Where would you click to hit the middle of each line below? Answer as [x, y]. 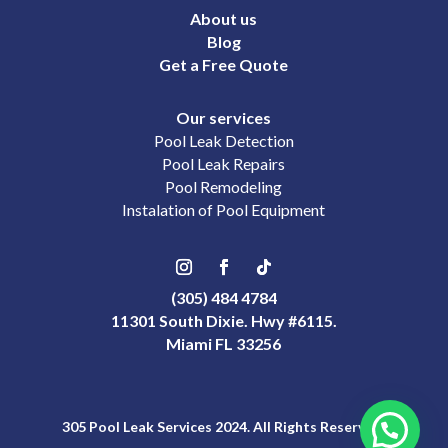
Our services [224, 118]
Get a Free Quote [224, 65]
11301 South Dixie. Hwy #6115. [223, 321]
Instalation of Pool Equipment [224, 210]
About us [224, 19]
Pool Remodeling [224, 187]
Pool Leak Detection [223, 141]
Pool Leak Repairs [224, 164]
